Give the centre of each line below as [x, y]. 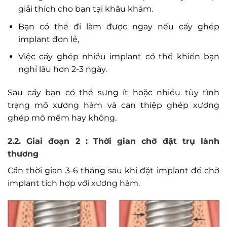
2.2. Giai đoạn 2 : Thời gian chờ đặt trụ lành [113, 141]
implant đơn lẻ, [48, 39]
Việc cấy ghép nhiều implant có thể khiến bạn [119, 57]
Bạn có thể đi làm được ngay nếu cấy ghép [119, 26]
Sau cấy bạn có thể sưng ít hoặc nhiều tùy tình [113, 93]
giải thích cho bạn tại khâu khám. [85, 9]
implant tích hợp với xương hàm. [74, 183]
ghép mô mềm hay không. [62, 118]
